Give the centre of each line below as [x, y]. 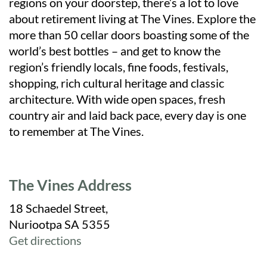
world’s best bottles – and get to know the [115, 51]
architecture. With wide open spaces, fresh [117, 99]
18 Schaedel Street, [58, 208]
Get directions [45, 240]
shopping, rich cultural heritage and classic [117, 83]
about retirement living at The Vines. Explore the [132, 18]
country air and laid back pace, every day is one [128, 115]
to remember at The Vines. [76, 131]
